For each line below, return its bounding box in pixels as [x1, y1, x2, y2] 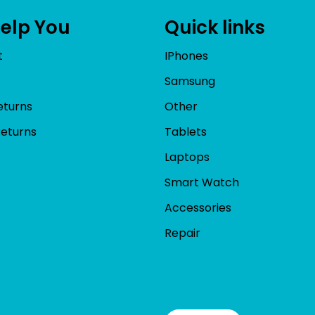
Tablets [165, 123, 207, 140]
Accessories [165, 199, 231, 216]
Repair [165, 224, 200, 241]
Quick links [165, 14, 265, 40]
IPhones [165, 47, 208, 64]
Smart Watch [165, 174, 239, 191]
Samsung [165, 72, 215, 89]
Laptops [165, 148, 210, 165]
